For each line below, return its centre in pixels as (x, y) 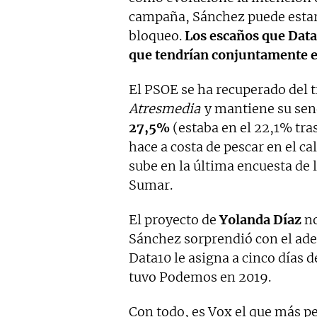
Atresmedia (165, 109)
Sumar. (151, 185)
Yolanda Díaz (260, 220)
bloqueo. (157, 36)
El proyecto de (174, 220)
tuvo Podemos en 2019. (200, 277)
